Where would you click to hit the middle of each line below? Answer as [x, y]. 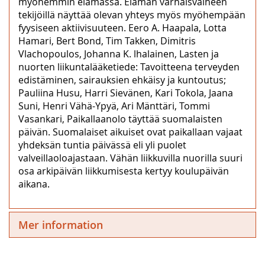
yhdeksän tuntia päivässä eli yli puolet [102, 145]
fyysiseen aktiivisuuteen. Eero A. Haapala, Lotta [122, 28]
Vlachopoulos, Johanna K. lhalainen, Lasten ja [119, 54]
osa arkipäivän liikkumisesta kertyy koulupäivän [124, 171]
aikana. [34, 184]
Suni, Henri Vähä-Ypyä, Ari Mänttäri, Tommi [114, 106]
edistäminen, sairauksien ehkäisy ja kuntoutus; [122, 80]
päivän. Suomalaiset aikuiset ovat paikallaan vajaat [130, 132]
